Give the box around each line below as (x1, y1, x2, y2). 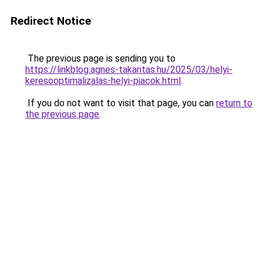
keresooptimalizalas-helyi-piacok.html (25, 75, 181, 86)
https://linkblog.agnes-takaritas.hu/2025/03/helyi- (25, 64, 232, 75)
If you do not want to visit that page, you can (25, 97, 216, 109)
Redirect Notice (11, 14, 91, 28)
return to (216, 97, 252, 109)
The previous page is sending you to (25, 53, 176, 64)
